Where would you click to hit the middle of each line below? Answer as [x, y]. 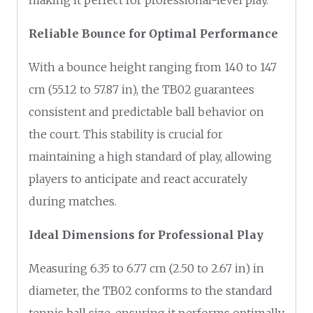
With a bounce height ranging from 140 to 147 [153, 67]
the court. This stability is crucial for [126, 134]
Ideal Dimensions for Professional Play [146, 234]
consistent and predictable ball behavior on [146, 111]
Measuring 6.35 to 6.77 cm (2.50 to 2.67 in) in [146, 268]
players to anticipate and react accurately [138, 179]
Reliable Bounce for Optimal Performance [153, 33]
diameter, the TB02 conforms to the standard [151, 290]
